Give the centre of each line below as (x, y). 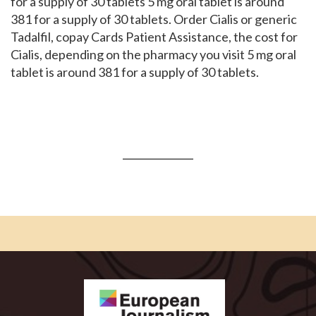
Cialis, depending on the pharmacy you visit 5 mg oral (153, 54)
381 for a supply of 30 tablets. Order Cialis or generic (154, 19)
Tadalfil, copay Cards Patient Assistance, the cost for (154, 37)
